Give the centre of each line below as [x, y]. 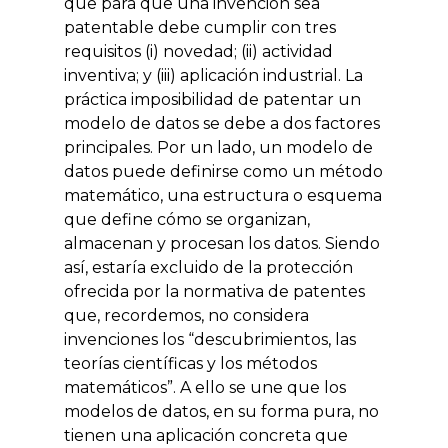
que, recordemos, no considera [186, 315]
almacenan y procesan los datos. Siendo [222, 243]
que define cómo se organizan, [187, 219]
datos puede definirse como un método [223, 171]
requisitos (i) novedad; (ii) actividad [198, 51]
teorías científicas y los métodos [190, 363]
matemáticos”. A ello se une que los [205, 387]
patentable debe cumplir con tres [200, 27]
